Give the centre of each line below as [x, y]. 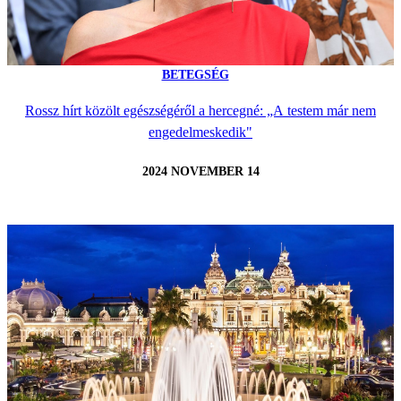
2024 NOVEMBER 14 [200, 172]
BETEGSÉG [195, 74]
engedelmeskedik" [200, 132]
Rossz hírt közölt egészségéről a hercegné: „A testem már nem [200, 111]
